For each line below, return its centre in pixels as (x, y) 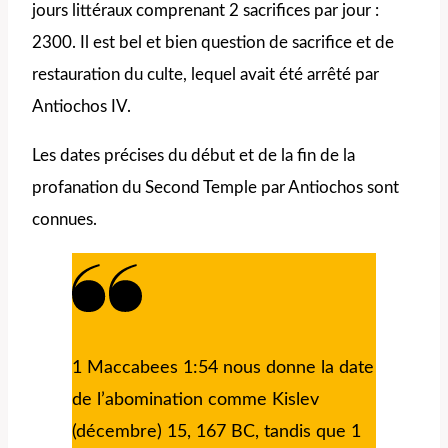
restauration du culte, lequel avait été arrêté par (205, 74)
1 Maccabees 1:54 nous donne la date (223, 367)
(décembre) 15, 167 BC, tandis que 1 (216, 431)
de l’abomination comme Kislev (195, 399)
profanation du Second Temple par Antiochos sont (215, 187)
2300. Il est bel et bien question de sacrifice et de (213, 42)
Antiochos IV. (81, 106)
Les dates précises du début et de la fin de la (193, 155)
